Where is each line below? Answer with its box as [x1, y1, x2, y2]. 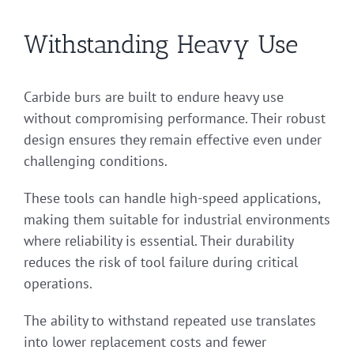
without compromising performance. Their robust [24, 109, 326, 128]
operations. [24, 274, 92, 293]
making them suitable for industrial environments [24, 210, 330, 229]
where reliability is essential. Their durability [24, 232, 293, 250]
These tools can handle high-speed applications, [24, 189, 320, 208]
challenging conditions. [24, 152, 168, 171]
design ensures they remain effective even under [24, 130, 322, 149]
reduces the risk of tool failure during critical [24, 253, 298, 272]
